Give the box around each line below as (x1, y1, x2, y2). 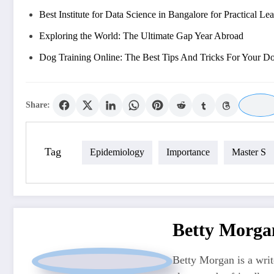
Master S (232, 147, 266, 158)
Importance (166, 147, 210, 158)
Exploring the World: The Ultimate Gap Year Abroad (39, 30, 243, 41)
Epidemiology (90, 147, 144, 158)
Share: (26, 100, 50, 109)
